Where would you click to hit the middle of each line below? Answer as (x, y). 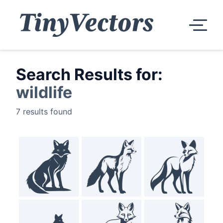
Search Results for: (89, 74)
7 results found (44, 111)
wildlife (44, 92)
